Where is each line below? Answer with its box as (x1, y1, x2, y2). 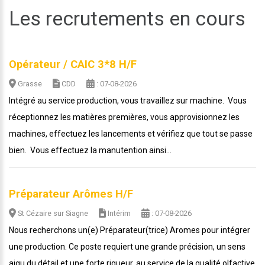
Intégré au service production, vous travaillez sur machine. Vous (9, 96, 247, 105)
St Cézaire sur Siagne (16, 209, 90, 218)
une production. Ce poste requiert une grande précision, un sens (9, 242, 245, 251)
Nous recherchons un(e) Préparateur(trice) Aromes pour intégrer (9, 225, 250, 235)
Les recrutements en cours (9, 7, 245, 30)
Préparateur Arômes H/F (9, 188, 133, 201)
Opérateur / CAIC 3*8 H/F (9, 58, 137, 71)
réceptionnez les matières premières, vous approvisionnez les (9, 112, 240, 122)
